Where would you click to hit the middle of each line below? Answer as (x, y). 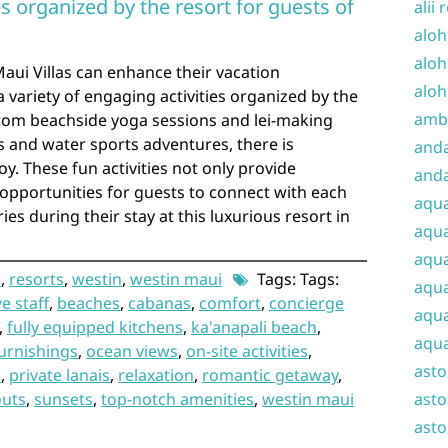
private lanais (59, 374)
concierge (306, 302)
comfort (230, 302)
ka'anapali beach (254, 326)
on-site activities (247, 350)
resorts (36, 278)
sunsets (63, 398)
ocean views (132, 350)
